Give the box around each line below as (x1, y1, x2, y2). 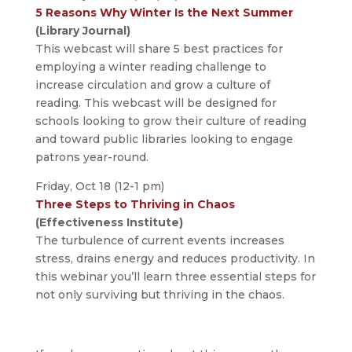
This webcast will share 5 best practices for (35, 42, 283, 57)
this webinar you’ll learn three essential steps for (35, 269, 316, 284)
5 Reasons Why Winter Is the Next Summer (35, 5, 293, 20)
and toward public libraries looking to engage (35, 132, 293, 147)
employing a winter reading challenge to (35, 60, 266, 75)
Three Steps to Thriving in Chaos (35, 197, 235, 212)
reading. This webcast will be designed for (35, 96, 277, 111)
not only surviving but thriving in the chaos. (35, 288, 284, 302)
